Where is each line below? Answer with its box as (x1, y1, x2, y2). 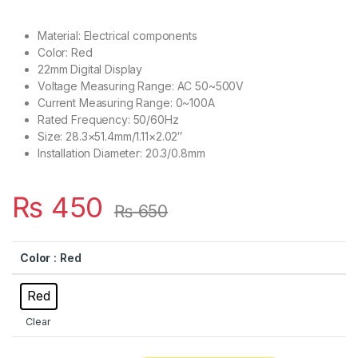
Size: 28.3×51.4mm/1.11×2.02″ (38, 129, 183, 143)
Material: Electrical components (38, 28, 197, 42)
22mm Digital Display (38, 62, 143, 76)
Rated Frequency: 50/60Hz (38, 112, 179, 126)
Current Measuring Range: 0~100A (38, 95, 215, 109)
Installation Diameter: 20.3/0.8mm (38, 145, 205, 160)
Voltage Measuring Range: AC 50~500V (38, 78, 245, 93)
